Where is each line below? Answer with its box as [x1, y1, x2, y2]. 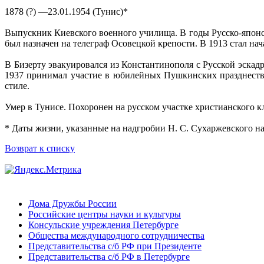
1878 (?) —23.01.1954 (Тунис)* [5, 6, 128, 17]
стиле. [5, 81, 29, 91]
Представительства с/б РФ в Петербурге [28, 252, 190, 262]
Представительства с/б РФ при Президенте [28, 241, 202, 252]
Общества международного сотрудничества [28, 230, 204, 241]
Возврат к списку [5, 143, 75, 154]
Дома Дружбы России [28, 199, 117, 209]
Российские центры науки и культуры [28, 209, 181, 220]
